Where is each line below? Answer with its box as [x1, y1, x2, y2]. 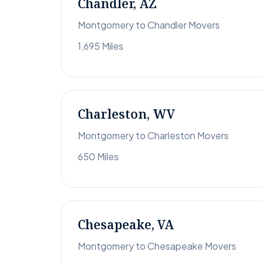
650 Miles [78, 150, 119, 163]
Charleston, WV [78, 106, 175, 123]
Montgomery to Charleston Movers [78, 129, 229, 142]
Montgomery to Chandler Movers [78, 19, 220, 32]
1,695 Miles [78, 40, 123, 53]
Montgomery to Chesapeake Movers [78, 240, 236, 253]
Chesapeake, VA [78, 216, 174, 233]
